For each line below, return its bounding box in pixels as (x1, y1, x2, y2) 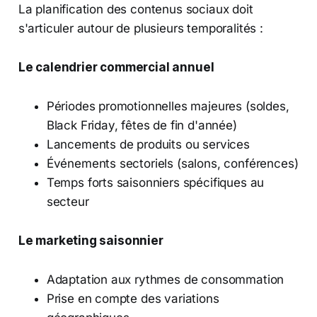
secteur (46, 194, 89, 209)
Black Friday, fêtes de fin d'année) (46, 117, 237, 132)
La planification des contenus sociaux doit (18, 1, 253, 16)
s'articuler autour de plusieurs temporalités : (18, 21, 263, 35)
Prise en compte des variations (46, 291, 219, 306)
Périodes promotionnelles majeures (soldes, (46, 98, 289, 113)
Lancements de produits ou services (46, 137, 250, 151)
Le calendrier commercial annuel (18, 59, 214, 74)
